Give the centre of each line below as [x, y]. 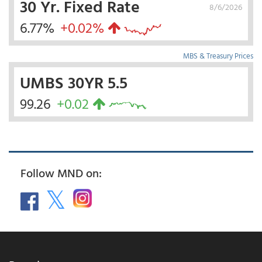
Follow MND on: [61, 173]
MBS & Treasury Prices [218, 56]
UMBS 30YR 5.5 [74, 82]
